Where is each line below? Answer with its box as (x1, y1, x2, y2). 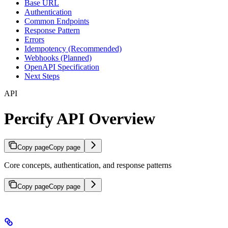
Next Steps (24, 72, 60, 81)
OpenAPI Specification (24, 63, 99, 72)
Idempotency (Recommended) (24, 44, 122, 53)
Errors (24, 35, 44, 44)
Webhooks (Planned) (24, 53, 92, 63)
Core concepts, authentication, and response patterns (4, 161, 172, 170)
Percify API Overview (4, 109, 155, 128)
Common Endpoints (24, 17, 89, 26)
